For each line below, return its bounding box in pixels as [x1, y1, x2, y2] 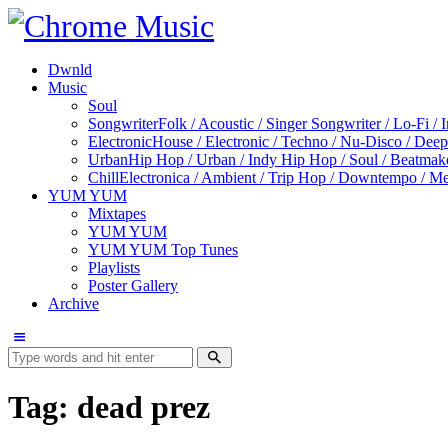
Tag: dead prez [8, 389, 210, 426]
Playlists [88, 259, 140, 276]
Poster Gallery [88, 277, 178, 294]
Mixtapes [88, 205, 146, 222]
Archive [48, 295, 99, 312]
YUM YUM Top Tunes [88, 241, 238, 258]
